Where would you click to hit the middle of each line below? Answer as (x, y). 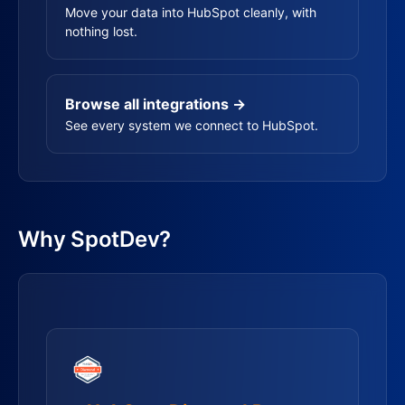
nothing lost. (101, 31)
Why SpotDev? (94, 239)
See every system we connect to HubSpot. (192, 125)
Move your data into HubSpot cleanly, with (191, 12)
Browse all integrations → (155, 104)
